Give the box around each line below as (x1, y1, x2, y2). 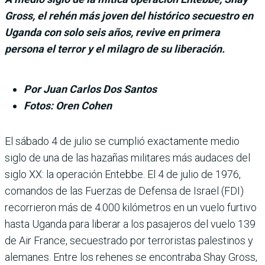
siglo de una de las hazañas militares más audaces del (5, 151, 250, 164)
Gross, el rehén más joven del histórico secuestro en (5, 9, 253, 22)
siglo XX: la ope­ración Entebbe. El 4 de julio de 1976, (5, 167, 241, 180)
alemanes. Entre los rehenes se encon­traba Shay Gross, (5, 250, 257, 263)
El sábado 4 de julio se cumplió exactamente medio (5, 134, 240, 147)
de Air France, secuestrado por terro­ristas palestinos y (5, 234, 253, 247)
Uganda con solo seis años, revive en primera (5, 25, 220, 38)
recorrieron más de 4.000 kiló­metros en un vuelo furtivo (5, 201, 257, 214)
